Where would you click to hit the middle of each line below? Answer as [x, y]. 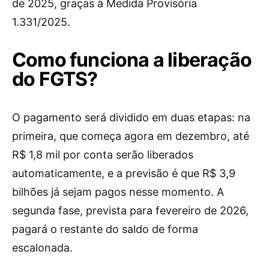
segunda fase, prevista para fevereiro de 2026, [130, 210]
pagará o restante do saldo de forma [105, 229]
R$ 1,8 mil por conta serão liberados [103, 155]
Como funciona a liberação [132, 60]
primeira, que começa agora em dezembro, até [131, 136]
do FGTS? [55, 79]
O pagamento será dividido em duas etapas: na [131, 117]
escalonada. [42, 248]
